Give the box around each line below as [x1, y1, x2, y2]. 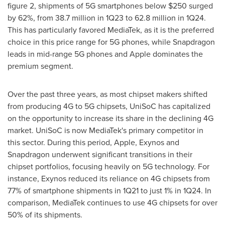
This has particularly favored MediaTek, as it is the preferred [8, 24, 214, 36]
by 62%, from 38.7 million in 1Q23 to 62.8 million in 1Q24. [8, 12, 206, 24]
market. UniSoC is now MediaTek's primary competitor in [8, 125, 203, 136]
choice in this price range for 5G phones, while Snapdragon [8, 36, 215, 48]
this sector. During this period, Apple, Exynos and [8, 137, 179, 148]
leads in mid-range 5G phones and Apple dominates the [8, 48, 203, 60]
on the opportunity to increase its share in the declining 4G [8, 113, 213, 124]
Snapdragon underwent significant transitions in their [8, 149, 192, 160]
